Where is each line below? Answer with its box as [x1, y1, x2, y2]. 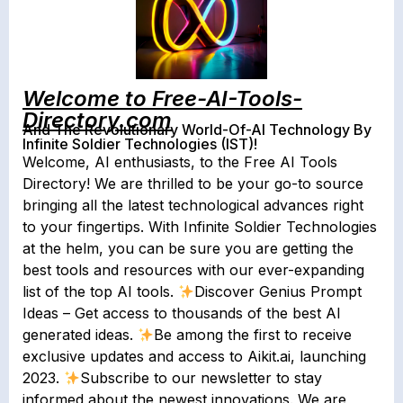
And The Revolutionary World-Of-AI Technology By [22, 121, 372, 139]
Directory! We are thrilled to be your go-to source [22, 175, 363, 193]
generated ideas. [22, 326, 138, 345]
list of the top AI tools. [22, 282, 178, 301]
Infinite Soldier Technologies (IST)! [22, 135, 261, 154]
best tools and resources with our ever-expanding [22, 261, 364, 280]
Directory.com [22, 107, 172, 134]
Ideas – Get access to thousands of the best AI [22, 304, 341, 323]
